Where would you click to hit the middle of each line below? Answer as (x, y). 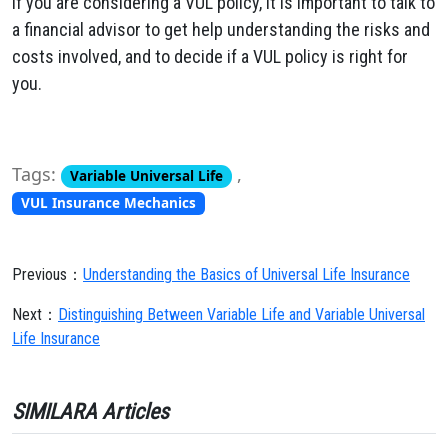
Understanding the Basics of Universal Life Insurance (246, 274)
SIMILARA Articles (90, 411)
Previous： (47, 274)
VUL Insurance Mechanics (108, 203)
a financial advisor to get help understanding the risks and (221, 29)
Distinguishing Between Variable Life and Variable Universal (241, 314)
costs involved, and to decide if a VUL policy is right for (210, 56)
